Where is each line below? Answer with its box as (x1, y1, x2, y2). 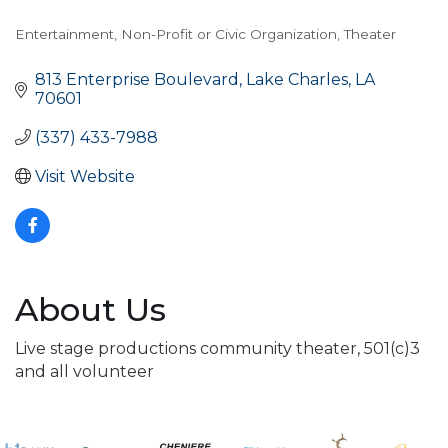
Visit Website (35, 166, 135, 186)
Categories (14, 35, 146, 65)
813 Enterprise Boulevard (35, 69, 239, 89)
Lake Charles (246, 69, 348, 89)
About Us (15, 289, 166, 329)
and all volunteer (15, 361, 154, 381)
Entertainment (15, 25, 114, 42)
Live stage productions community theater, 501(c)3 (15, 338, 420, 358)
